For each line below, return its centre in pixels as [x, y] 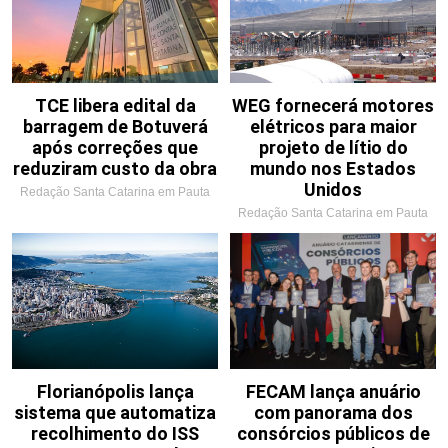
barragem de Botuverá [115, 126]
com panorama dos [333, 412]
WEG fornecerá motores [333, 105]
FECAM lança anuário [333, 391]
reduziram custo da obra [115, 168]
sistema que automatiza [115, 412]
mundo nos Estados [333, 168]
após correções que [115, 147]
